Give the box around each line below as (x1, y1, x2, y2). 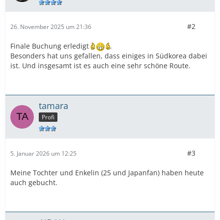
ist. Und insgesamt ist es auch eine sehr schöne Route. (10, 61, 191, 71)
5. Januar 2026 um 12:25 (10, 149, 77, 158)
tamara (39, 100, 68, 112)
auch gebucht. (10, 178, 57, 188)
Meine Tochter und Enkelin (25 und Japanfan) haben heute (10, 168, 204, 178)
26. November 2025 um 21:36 (10, 22, 91, 31)
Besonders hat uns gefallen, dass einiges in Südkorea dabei (10, 51, 207, 61)
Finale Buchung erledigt (10, 41, 91, 51)
